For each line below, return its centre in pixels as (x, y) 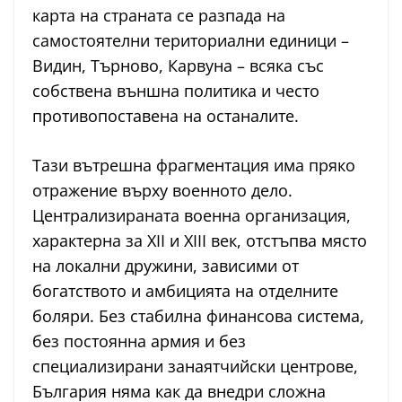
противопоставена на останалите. (166, 116)
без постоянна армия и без (139, 341)
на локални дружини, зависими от (166, 266)
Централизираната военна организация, (192, 216)
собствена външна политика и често (176, 91)
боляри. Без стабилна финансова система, (198, 316)
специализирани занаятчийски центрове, (195, 367)
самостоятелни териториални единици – (191, 41)
